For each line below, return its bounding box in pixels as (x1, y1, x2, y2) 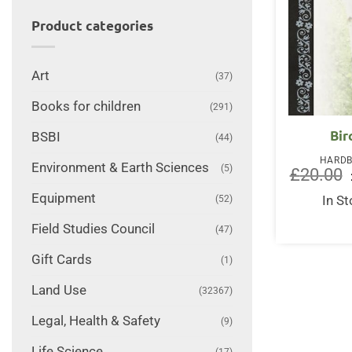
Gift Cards (31, 251, 92, 267)
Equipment (31, 190, 96, 206)
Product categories (31, 17, 153, 35)
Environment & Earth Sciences (31, 159, 209, 175)
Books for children (31, 98, 141, 114)
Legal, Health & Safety (31, 313, 160, 328)
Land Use (31, 282, 86, 298)
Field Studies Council (31, 221, 155, 236)
